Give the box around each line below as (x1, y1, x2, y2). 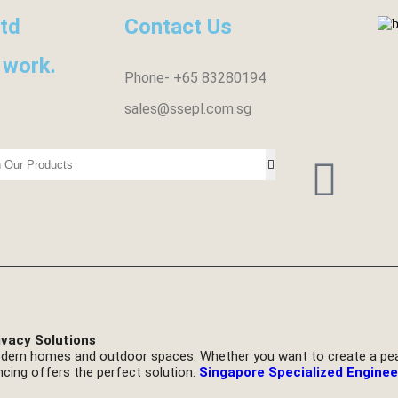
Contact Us (124, 14, 232, 39)
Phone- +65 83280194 (124, 69, 266, 86)
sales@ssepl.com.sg (124, 100, 251, 117)
